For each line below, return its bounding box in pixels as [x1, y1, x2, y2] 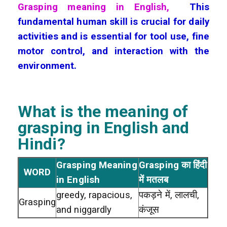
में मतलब [139, 174, 168, 185]
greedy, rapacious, [56, 189, 132, 201]
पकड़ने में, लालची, [139, 189, 200, 201]
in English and [86, 118, 190, 137]
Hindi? [18, 134, 65, 154]
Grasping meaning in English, [18, 1, 179, 13]
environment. [18, 60, 77, 71]
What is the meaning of [18, 101, 188, 121]
